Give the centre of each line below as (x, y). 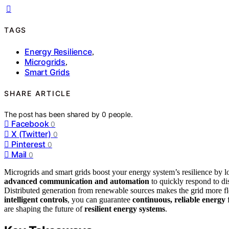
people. (120, 114)
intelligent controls (36, 199)
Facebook (30, 123)
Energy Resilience (58, 51)
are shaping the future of (44, 209)
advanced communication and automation (77, 181)
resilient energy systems (125, 209)
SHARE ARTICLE (38, 94)
